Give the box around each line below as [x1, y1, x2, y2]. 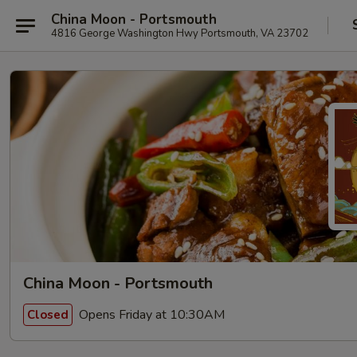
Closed [27, 306, 69, 323]
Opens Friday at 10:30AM [76, 305, 225, 324]
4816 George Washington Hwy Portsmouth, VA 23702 [51, 25, 308, 41]
